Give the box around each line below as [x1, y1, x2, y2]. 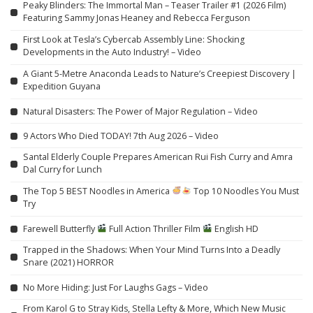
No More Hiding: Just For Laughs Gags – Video [23, 281, 208, 293]
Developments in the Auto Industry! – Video [23, 46, 201, 59]
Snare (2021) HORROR [23, 256, 114, 269]
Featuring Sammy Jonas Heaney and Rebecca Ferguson [23, 12, 250, 24]
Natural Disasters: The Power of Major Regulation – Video [23, 105, 258, 117]
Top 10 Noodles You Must [191, 185, 300, 198]
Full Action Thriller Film [107, 222, 203, 235]
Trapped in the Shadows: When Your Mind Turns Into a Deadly [23, 244, 280, 256]
